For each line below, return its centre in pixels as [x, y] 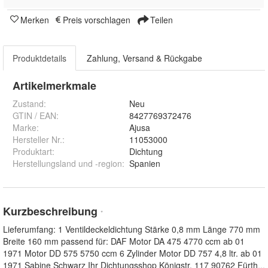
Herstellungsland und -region [67, 163]
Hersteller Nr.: [39, 139]
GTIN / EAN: [36, 115]
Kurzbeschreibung [52, 211]
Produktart [32, 151]
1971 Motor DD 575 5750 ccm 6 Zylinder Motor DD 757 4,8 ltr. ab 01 [133, 253]
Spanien [145, 163]
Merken [35, 19]
